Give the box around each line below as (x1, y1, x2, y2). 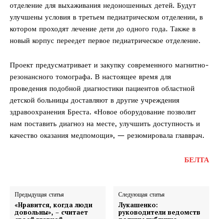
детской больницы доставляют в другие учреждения (10, 96, 179, 105)
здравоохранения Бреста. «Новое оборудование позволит (10, 108, 196, 117)
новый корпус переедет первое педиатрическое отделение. (10, 36, 200, 45)
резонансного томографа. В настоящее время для (10, 72, 171, 82)
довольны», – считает (15, 208, 88, 217)
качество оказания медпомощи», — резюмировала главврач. (10, 131, 204, 140)
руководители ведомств (118, 208, 201, 217)
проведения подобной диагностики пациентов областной (10, 84, 195, 93)
